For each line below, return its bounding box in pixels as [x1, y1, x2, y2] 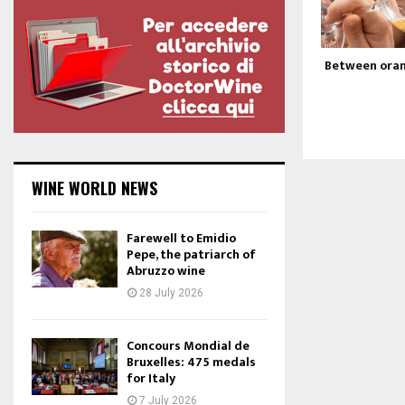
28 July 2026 [139, 287, 203, 299]
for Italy [127, 368, 175, 389]
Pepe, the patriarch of [127, 244, 256, 265]
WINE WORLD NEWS [32, 176, 157, 200]
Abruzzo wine [127, 260, 205, 281]
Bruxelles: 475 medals [127, 352, 256, 372]
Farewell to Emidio [127, 228, 236, 249]
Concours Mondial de [127, 335, 250, 356]
